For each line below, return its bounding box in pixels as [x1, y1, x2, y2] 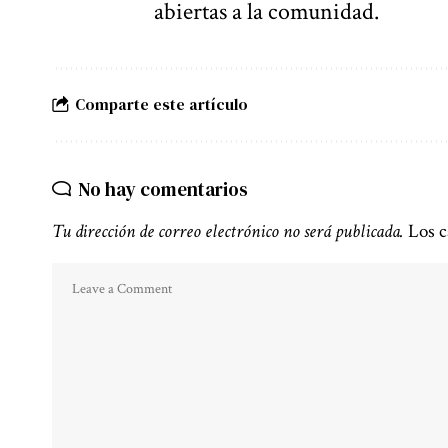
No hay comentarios [78, 175, 248, 202]
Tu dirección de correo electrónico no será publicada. [52, 218, 404, 244]
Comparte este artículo [75, 93, 248, 116]
